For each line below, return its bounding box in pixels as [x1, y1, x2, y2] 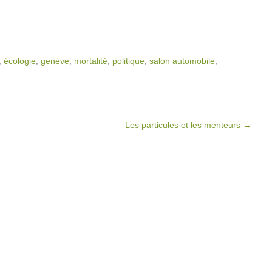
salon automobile [149, 56, 215, 66]
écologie [4, 56, 36, 66]
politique [112, 56, 144, 66]
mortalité [74, 56, 107, 66]
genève [41, 56, 69, 66]
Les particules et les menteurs [125, 120, 243, 130]
